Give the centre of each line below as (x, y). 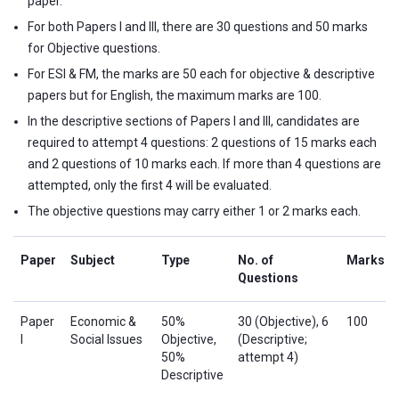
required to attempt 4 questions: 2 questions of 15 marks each (202, 142)
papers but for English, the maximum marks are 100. (175, 95)
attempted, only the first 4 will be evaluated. (150, 185)
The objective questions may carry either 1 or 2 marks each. (194, 211)
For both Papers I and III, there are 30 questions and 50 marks (198, 26)
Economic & (103, 321)
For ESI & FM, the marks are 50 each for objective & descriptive (201, 73)
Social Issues (106, 339)
